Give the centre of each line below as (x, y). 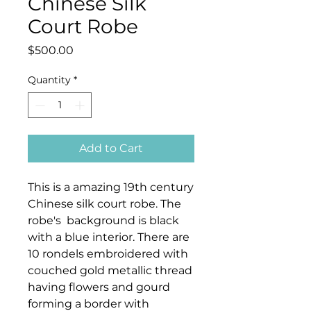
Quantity (49, 80)
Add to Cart (111, 149)
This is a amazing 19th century (111, 187)
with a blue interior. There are (109, 237)
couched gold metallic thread (110, 271)
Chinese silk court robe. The (104, 204)
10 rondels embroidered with (108, 254)
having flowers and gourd (99, 287)
